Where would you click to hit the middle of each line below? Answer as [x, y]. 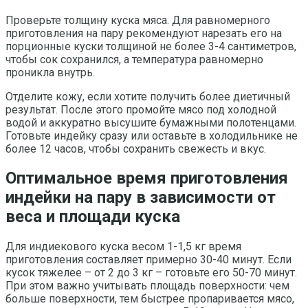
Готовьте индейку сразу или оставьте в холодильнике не [152, 135]
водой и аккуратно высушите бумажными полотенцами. [151, 122]
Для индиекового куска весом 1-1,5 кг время [123, 247]
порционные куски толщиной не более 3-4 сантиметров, [151, 46]
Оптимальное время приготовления [147, 178]
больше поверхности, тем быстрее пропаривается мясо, [150, 299]
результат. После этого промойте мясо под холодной [141, 109]
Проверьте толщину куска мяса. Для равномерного [138, 20]
